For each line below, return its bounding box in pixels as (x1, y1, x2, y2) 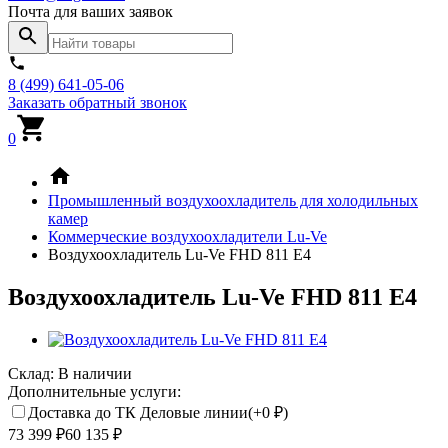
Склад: (8, 364, 58, 382)
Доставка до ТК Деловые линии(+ (28, 403, 262, 421)
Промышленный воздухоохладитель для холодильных (48, 192, 418, 209)
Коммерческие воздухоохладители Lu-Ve (48, 228, 327, 245)
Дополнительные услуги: (8, 382, 181, 400)
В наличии (58, 364, 132, 382)
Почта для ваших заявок (8, 3, 173, 20)
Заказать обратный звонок (8, 94, 187, 111)
